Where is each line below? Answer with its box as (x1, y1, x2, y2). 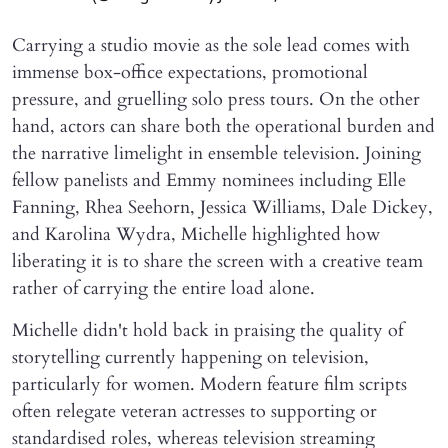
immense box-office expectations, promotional (12, 60, 368, 86)
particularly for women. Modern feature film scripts (12, 372, 407, 398)
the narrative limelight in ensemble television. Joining (12, 141, 421, 167)
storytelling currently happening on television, (12, 345, 369, 371)
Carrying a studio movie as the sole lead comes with (12, 33, 410, 59)
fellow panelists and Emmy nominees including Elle (12, 168, 406, 194)
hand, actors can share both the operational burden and (12, 114, 435, 140)
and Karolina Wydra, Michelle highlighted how (12, 222, 380, 248)
